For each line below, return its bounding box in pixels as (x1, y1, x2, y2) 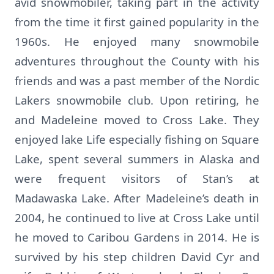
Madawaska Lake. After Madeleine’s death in (15, 190, 259, 206)
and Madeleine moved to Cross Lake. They (15, 112, 259, 127)
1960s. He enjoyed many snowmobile (15, 34, 259, 49)
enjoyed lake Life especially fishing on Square (15, 131, 259, 147)
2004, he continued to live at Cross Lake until (15, 210, 259, 225)
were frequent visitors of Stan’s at (15, 171, 259, 186)
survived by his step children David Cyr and (15, 249, 259, 264)
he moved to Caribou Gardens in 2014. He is (15, 229, 259, 245)
